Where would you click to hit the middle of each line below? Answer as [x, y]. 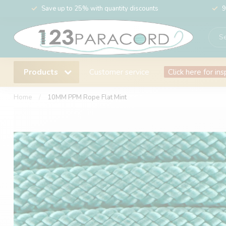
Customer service [119, 72]
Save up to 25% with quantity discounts [100, 9]
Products [42, 72]
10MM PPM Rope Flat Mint [87, 97]
